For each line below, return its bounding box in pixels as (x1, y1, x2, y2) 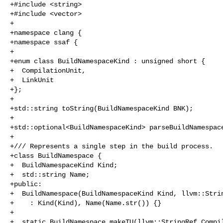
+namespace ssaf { (10, 38, 78, 46)
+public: (10, 180, 42, 188)
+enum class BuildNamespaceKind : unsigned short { (10, 57, 205, 65)
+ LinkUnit (10, 76, 54, 84)
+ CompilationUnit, (10, 66, 86, 75)
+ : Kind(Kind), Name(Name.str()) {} (10, 199, 161, 207)
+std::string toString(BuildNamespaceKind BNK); (10, 104, 193, 112)
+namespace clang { (10, 28, 82, 37)
